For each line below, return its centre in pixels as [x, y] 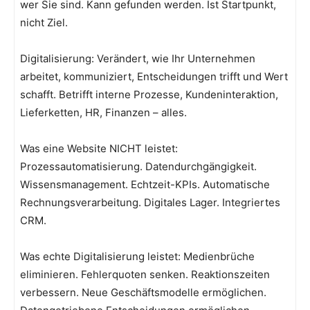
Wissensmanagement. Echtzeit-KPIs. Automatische [145, 185]
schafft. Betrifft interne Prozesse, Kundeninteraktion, [149, 95]
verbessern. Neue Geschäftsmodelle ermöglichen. [143, 293]
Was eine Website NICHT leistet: [99, 149]
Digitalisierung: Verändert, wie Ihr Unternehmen [138, 59]
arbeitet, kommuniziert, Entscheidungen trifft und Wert [154, 77]
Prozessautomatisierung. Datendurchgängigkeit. [138, 167]
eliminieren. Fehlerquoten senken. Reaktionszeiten [145, 275]
